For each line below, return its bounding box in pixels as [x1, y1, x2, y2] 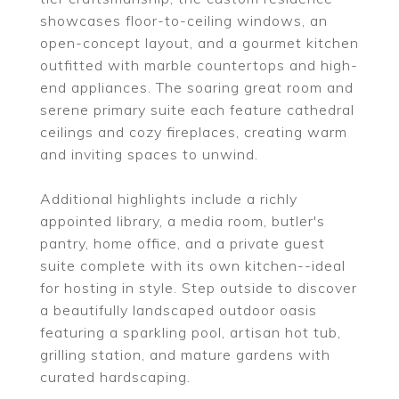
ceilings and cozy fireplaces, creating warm [40, 123, 347, 141]
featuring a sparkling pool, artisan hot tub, [40, 323, 341, 341]
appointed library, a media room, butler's [40, 212, 325, 230]
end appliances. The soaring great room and [40, 78, 354, 96]
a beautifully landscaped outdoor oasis [40, 301, 317, 319]
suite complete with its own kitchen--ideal [40, 256, 346, 274]
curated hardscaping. [40, 368, 191, 386]
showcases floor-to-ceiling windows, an [40, 12, 328, 29]
